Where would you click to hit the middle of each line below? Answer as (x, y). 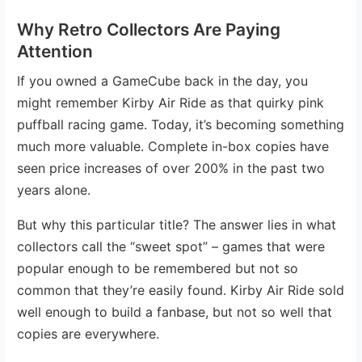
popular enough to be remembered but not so (158, 268)
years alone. (54, 189)
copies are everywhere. (88, 333)
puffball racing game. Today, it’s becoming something (181, 124)
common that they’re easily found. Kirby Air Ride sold (181, 290)
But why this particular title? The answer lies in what (177, 224)
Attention (55, 51)
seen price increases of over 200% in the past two (171, 168)
